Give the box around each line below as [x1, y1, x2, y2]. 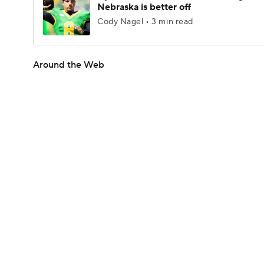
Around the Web [33, 59, 104, 71]
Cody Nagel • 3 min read [97, 16, 193, 27]
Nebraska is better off [97, 1, 191, 13]
